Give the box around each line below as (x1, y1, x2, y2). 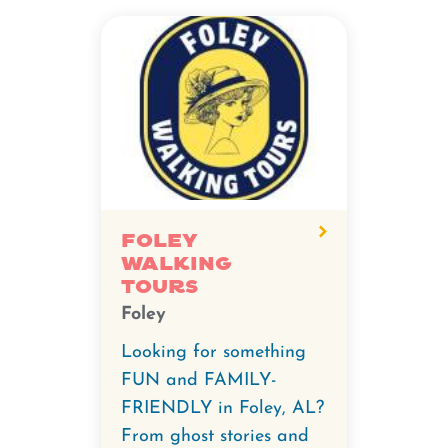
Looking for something (121, 343, 306, 362)
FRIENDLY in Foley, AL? (121, 399, 324, 418)
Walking (121, 252, 232, 276)
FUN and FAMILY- (121, 371, 276, 390)
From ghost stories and (121, 427, 309, 446)
